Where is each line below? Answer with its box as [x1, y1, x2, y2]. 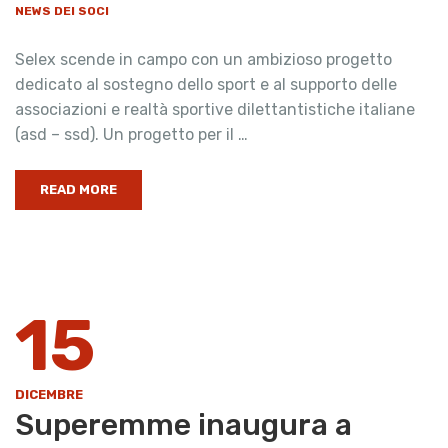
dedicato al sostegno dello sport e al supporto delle [15, 75, 397, 95]
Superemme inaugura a [15, 407, 352, 444]
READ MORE [40, 182, 117, 198]
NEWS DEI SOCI [15, 4, 109, 19]
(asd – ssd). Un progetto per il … [15, 125, 248, 145]
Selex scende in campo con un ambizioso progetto [15, 50, 392, 70]
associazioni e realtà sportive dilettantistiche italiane [15, 100, 415, 120]
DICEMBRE [15, 387, 83, 403]
